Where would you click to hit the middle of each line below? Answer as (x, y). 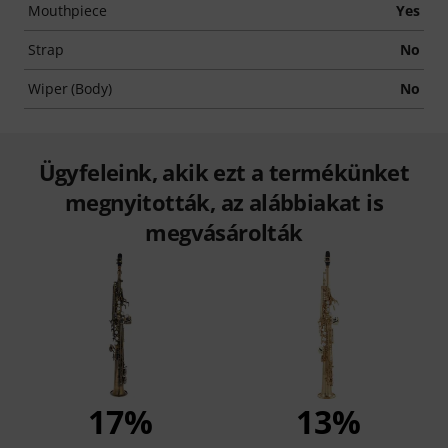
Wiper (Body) (70, 88)
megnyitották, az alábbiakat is (224, 201)
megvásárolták (224, 231)
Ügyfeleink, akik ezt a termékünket (224, 171)
